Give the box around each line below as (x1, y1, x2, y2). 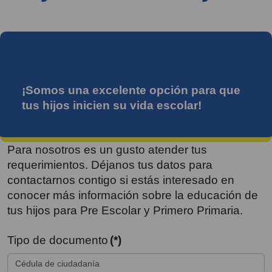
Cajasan (22, 59, 80, 79)
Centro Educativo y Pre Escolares (22, 44, 244, 63)
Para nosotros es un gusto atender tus (7, 143, 207, 156)
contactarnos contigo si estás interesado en (7, 173, 234, 186)
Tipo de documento (7, 233, 108, 246)
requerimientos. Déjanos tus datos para (7, 158, 212, 171)
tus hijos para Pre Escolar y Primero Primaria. (7, 203, 243, 217)
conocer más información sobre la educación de (7, 188, 258, 202)
